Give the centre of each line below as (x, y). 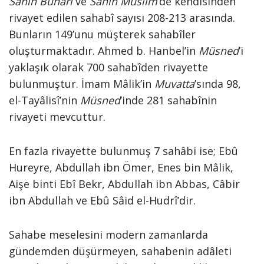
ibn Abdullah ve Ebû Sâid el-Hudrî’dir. (102, 200)
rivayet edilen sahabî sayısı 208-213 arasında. (122, 18)
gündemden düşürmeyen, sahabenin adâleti (120, 251)
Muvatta (174, 84)
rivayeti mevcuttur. (57, 117)
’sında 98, (218, 84)
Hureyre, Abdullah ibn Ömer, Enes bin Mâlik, (121, 167)
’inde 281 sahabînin (169, 100)
